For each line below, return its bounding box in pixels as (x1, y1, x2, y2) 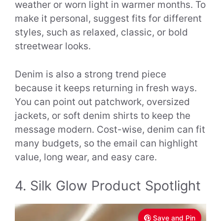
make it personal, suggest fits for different (15, 13, 202, 25)
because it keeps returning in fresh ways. (15, 82, 197, 94)
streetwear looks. (15, 40, 91, 52)
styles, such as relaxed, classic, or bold (15, 27, 188, 38)
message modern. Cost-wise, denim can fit (15, 123, 205, 135)
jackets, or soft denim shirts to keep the (15, 110, 190, 121)
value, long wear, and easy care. (15, 151, 157, 163)
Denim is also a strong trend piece (15, 68, 166, 80)
